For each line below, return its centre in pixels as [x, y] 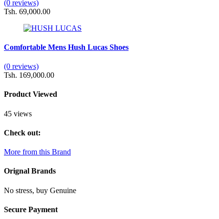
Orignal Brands [30, 171]
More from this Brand [37, 152]
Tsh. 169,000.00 [29, 75]
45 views [18, 113]
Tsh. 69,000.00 [27, 11]
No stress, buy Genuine [40, 190]
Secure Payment [31, 209]
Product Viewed [31, 94]
